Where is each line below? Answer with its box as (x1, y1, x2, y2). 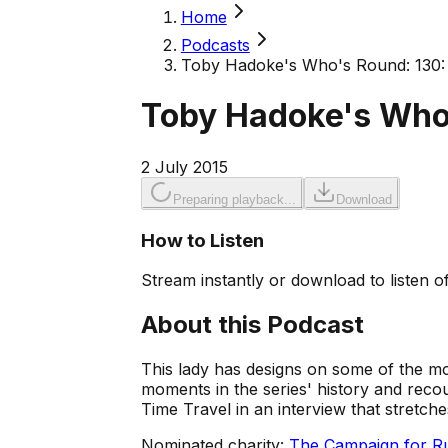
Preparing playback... (172, 191, 296, 207)
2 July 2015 (140, 156, 228, 177)
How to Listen (140, 228, 264, 252)
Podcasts (180, 35, 250, 55)
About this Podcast (140, 310, 364, 340)
